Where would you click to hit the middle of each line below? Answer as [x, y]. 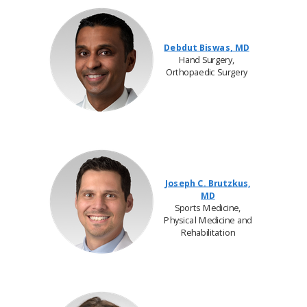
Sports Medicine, [208, 208]
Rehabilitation [208, 232]
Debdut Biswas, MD [207, 47]
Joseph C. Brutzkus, [208, 183]
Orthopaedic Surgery [207, 72]
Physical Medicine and [208, 220]
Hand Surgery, [207, 60]
